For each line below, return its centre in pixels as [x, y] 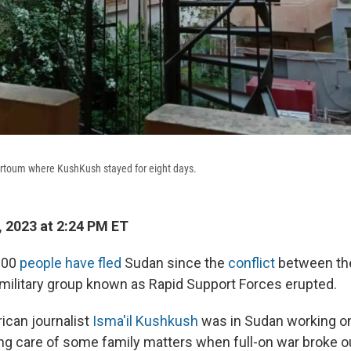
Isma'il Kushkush [145, 321]
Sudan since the [175, 263]
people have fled [71, 263]
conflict [251, 263]
